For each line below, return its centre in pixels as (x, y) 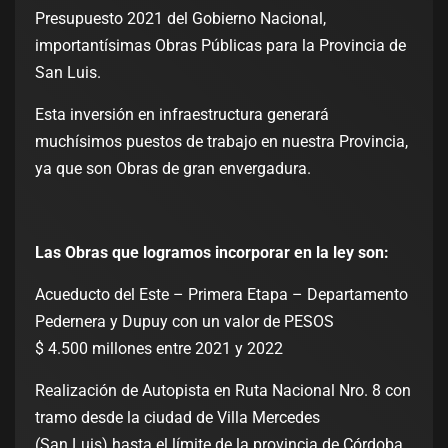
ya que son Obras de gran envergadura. (173, 169)
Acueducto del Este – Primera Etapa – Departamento (221, 295)
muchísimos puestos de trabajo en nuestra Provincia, (221, 142)
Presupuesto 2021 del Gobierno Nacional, (180, 19)
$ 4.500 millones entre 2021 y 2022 (159, 349)
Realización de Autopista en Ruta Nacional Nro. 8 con (223, 391)
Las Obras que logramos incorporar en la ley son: (212, 253)
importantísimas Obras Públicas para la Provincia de (220, 46)
